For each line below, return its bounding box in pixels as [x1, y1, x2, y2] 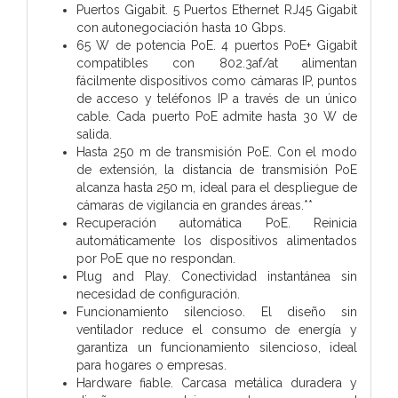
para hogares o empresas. [76, 357, 227, 372]
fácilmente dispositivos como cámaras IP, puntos [76, 73, 357, 88]
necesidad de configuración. [76, 286, 240, 301]
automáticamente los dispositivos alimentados [76, 233, 357, 248]
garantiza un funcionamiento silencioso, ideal [76, 339, 357, 354]
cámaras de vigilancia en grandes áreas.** [76, 197, 313, 212]
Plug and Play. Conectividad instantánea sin [76, 268, 357, 283]
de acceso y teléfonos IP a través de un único [76, 91, 357, 106]
